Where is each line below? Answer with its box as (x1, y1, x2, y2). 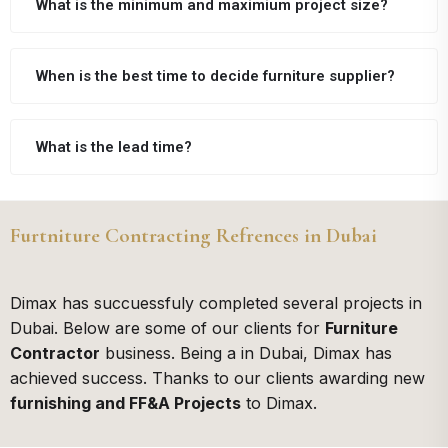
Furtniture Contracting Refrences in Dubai (10, 223, 377, 249)
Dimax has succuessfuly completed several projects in (10, 293, 422, 314)
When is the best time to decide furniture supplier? (36, 67, 395, 86)
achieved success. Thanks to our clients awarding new (10, 368, 425, 389)
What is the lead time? (36, 138, 192, 157)
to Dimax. (241, 393, 317, 414)
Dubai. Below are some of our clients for (10, 318, 325, 339)
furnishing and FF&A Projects (10, 393, 241, 414)
